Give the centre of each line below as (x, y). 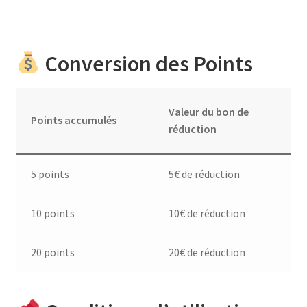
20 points (53, 252)
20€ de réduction (207, 252)
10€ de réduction (207, 213)
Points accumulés (74, 120)
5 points (50, 174)
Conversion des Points (147, 63)
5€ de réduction (205, 174)
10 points (53, 213)
